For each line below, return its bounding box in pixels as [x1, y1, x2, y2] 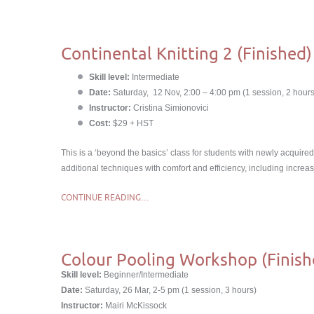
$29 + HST [111, 118, 153, 128]
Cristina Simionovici [131, 103, 209, 113]
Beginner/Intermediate [102, 270, 189, 280]
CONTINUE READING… [61, 192, 149, 203]
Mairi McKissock [103, 301, 167, 310]
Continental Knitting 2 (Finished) [61, 43, 312, 63]
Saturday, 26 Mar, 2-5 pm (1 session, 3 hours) [85, 285, 257, 295]
